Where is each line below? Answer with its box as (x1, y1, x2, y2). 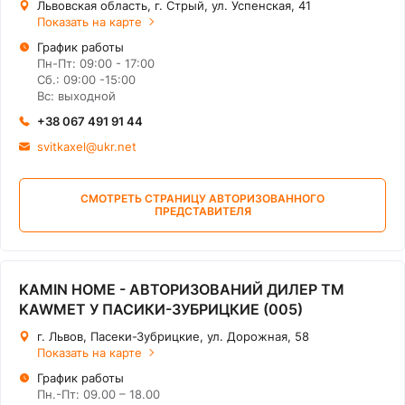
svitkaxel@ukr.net (37, 139, 137, 154)
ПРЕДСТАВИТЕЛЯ (154, 204, 251, 218)
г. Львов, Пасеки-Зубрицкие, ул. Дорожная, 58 (37, 329, 309, 344)
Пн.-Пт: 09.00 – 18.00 (37, 387, 160, 401)
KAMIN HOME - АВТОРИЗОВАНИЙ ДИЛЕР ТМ (19, 280, 344, 298)
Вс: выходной (37, 89, 116, 103)
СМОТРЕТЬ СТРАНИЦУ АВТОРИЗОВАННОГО (80, 192, 325, 205)
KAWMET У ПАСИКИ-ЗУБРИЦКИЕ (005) (19, 300, 303, 318)
